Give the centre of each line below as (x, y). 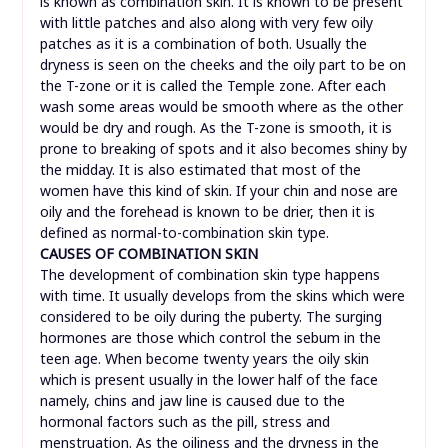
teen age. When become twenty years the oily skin (204, 359)
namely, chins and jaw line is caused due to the (192, 401)
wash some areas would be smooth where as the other (221, 107)
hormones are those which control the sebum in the (210, 338)
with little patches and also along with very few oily (206, 23)
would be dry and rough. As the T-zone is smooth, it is (215, 128)
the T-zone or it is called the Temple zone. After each (212, 86)
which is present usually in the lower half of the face (208, 380)
